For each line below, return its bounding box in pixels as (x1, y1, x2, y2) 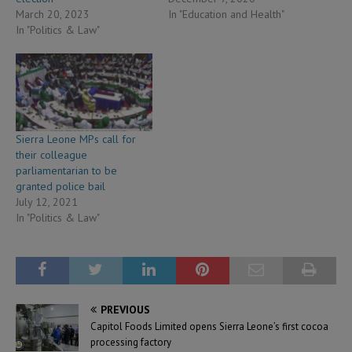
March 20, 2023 (16, 6, 90, 21)
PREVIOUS (101, 302, 150, 317)
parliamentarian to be (16, 163, 117, 178)
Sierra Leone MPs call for (16, 131, 136, 146)
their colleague (16, 147, 87, 162)
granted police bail (16, 178, 105, 193)
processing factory (90, 335, 174, 349)
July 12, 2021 (16, 194, 78, 209)
